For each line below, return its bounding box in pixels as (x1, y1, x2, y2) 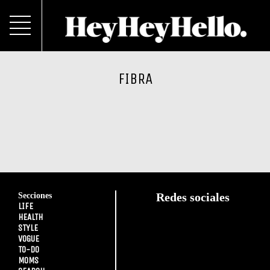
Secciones (18, 190, 52, 200)
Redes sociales (156, 190, 230, 204)
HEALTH (18, 212, 43, 222)
